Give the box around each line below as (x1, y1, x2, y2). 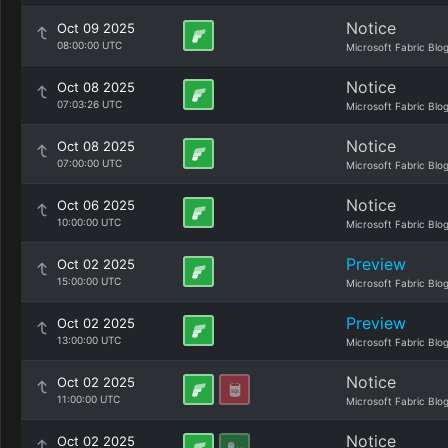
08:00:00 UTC (57, 39, 122, 51)
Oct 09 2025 (57, 20, 135, 36)
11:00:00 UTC (57, 393, 120, 405)
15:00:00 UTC (57, 275, 121, 287)
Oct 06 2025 (57, 197, 135, 213)
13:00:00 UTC (57, 334, 121, 346)
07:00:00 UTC (57, 157, 122, 169)
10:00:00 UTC (57, 216, 121, 228)
